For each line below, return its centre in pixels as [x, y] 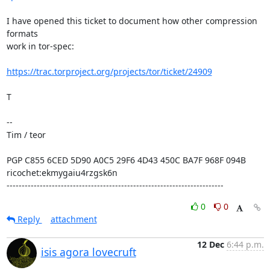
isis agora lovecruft [88, 252]
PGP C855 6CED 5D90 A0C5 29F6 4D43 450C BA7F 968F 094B [126, 160]
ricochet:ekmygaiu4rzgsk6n [62, 173]
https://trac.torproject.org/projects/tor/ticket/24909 [109, 71]
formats [22, 33]
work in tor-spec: [40, 46]
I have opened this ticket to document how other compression [132, 21]
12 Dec [210, 244]
